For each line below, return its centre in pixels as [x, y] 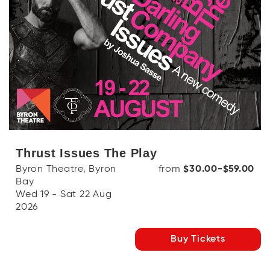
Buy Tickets [198, 239]
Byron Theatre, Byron [66, 169]
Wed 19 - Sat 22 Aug [64, 195]
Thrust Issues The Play [86, 153]
